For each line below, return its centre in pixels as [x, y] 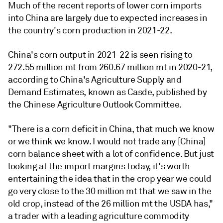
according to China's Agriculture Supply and [95, 80]
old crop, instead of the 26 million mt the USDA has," [111, 204]
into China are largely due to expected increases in [108, 18]
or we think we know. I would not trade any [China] [107, 142]
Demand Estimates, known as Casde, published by [108, 92]
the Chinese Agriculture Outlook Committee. [95, 105]
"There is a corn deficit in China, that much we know [111, 129]
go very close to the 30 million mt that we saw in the [110, 191]
